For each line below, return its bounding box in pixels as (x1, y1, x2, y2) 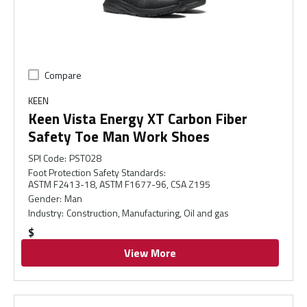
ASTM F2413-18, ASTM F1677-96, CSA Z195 (28, 177, 210, 191)
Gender (28, 191, 60, 206)
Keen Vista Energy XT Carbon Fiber (28, 108, 247, 130)
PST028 (69, 151, 102, 165)
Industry (28, 206, 62, 220)
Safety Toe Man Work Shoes (28, 125, 210, 147)
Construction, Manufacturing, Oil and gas (66, 206, 230, 220)
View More (124, 245, 176, 261)
